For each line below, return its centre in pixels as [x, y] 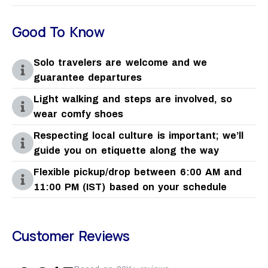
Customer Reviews [71, 235]
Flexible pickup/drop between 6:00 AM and [138, 172]
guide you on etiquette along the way [127, 150]
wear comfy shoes [79, 114]
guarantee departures [88, 77]
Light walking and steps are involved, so [133, 99]
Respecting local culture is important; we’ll [138, 135]
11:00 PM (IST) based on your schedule [130, 187]
